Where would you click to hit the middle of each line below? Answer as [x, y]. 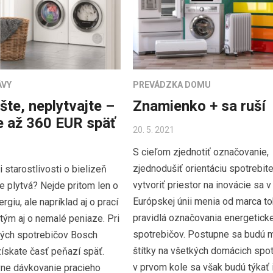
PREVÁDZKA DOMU [172, 84]
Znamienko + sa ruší [199, 106]
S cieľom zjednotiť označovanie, [200, 152]
